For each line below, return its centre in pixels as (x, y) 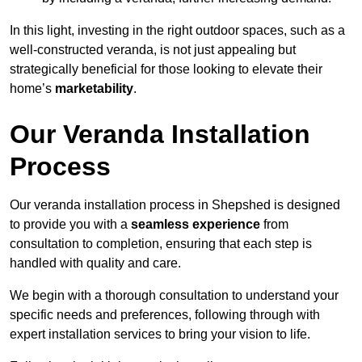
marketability (94, 88)
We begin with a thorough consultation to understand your (174, 295)
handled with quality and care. (95, 263)
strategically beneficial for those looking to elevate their (166, 69)
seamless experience (196, 224)
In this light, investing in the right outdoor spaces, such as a (177, 30)
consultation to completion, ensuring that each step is (161, 243)
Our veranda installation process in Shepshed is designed (175, 204)
